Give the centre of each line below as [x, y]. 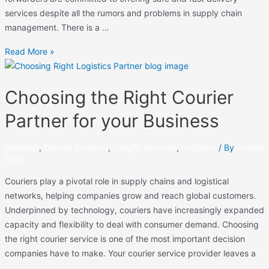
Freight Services [144, 147]
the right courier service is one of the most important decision [125, 238]
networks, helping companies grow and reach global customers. [130, 195]
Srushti [250, 147]
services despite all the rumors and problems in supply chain [123, 13]
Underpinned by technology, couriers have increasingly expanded [134, 210]
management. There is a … [57, 28]
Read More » [29, 51]
